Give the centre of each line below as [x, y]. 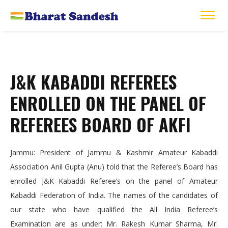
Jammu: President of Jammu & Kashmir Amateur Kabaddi [114, 153]
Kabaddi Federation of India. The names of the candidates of [114, 195]
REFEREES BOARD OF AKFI [101, 125]
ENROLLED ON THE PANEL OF [108, 103]
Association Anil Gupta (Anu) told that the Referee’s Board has [114, 167]
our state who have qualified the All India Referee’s [114, 210]
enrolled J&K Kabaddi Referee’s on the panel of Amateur [114, 181]
